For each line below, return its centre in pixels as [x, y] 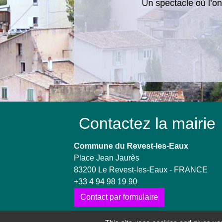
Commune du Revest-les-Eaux [131, 146]
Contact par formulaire [119, 197]
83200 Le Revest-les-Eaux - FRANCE [141, 170]
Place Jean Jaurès [107, 158]
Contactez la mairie [147, 124]
